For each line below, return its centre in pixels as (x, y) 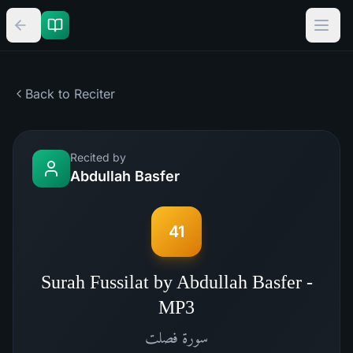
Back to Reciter (70, 94)
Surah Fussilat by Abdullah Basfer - (176, 282)
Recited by (98, 157)
